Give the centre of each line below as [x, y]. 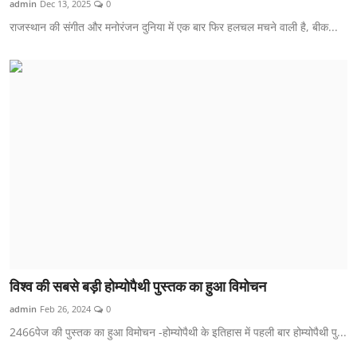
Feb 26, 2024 [65, 308]
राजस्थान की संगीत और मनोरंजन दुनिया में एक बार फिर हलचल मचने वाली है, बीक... [174, 27]
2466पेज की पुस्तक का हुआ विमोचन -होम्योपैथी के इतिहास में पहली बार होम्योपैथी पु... [178, 331]
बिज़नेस [29, 169]
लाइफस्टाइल [41, 51]
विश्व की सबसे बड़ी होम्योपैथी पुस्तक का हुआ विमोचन [138, 286]
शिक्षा [23, 12]
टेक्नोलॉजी [36, 90]
